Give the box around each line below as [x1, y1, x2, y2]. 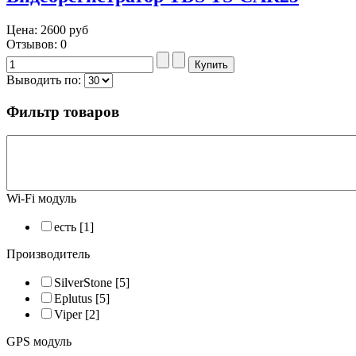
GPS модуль [6, 335, 72, 349]
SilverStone [54, 276, 112, 290]
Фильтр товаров [6, 103, 119, 120]
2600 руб [41, 22, 88, 37]
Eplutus [54, 292, 92, 306]
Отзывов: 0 [6, 37, 67, 51]
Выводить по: [6, 72, 81, 87]
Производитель [6, 247, 90, 261]
